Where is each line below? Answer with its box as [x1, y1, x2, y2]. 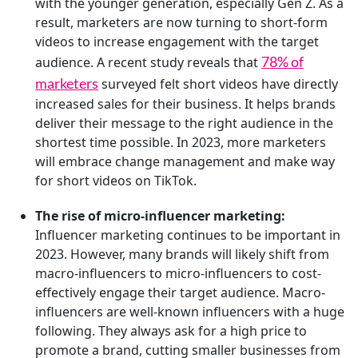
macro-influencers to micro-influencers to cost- [35, 265, 321, 282]
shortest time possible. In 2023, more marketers [35, 133, 326, 151]
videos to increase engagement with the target [35, 33, 319, 50]
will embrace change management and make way [35, 153, 335, 170]
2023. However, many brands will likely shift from [35, 245, 329, 263]
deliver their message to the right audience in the [35, 114, 333, 132]
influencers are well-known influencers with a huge [35, 303, 344, 320]
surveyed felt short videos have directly [98, 75, 338, 93]
